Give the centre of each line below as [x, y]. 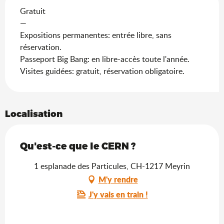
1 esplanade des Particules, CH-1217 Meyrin [112, 166]
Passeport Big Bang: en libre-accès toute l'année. [105, 59]
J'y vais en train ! [118, 194]
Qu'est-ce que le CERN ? [78, 145]
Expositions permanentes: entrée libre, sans [96, 35]
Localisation [34, 113]
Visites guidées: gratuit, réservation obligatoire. [102, 71]
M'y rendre [118, 179]
